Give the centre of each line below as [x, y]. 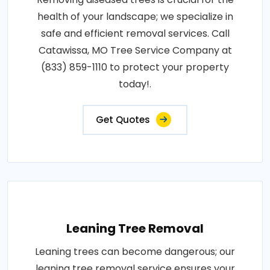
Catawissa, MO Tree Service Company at [135, 51]
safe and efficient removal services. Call [135, 34]
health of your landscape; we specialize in [135, 17]
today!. [135, 84]
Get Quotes [123, 120]
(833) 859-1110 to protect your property [135, 67]
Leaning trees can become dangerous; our [135, 252]
